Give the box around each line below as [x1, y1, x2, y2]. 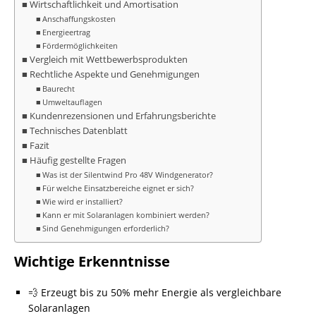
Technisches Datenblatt [29, 125, 128, 137]
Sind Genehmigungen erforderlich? [42, 223, 170, 233]
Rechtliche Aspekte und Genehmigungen [29, 68, 200, 80]
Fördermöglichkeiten [42, 40, 119, 51]
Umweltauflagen [42, 97, 103, 107]
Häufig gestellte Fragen [29, 154, 126, 166]
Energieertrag [42, 27, 91, 37]
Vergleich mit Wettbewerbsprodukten [29, 54, 188, 66]
